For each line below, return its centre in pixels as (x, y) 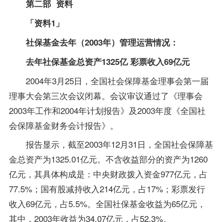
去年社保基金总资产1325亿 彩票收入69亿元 (99, 61)
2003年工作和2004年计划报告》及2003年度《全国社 (107, 110)
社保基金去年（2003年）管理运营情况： (93, 42)
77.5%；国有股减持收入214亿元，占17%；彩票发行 (107, 189)
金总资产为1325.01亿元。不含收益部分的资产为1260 (108, 159)
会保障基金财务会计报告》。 (63, 125)
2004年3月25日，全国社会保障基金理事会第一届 (109, 80)
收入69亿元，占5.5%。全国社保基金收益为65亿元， (107, 204)
